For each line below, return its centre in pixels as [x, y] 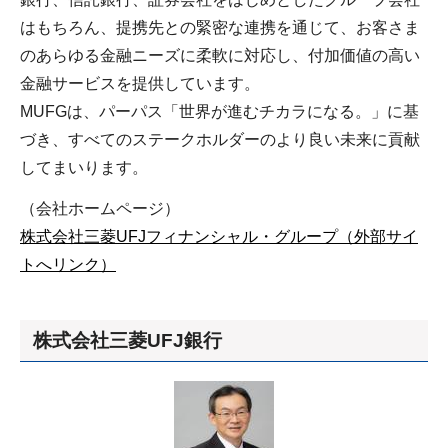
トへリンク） [68, 264]
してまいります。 [84, 167]
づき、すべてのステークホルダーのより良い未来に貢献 [220, 139]
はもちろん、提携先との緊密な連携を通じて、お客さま [220, 27]
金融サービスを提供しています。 [140, 83]
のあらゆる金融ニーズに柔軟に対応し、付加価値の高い [220, 55]
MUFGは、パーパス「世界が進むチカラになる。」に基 [219, 111]
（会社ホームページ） [100, 208]
